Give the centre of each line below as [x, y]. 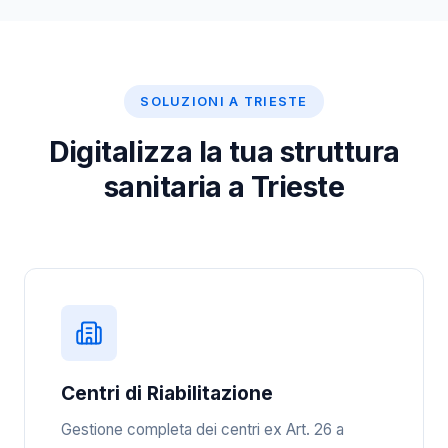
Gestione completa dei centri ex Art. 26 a [202, 429]
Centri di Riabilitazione [167, 393]
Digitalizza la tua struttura [224, 151]
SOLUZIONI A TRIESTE [224, 101]
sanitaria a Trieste [224, 186]
